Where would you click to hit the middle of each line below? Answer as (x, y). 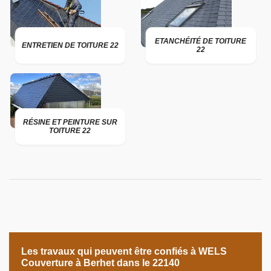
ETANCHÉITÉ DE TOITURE (201, 41)
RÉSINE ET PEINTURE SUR (70, 122)
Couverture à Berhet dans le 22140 (100, 263)
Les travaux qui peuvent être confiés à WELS (124, 251)
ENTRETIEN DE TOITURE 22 (70, 45)
